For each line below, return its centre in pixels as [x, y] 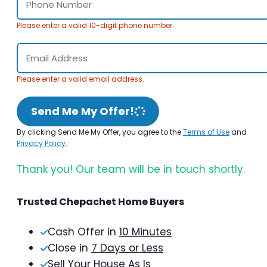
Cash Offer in [83, 232]
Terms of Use [206, 132]
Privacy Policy [41, 144]
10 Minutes [145, 232]
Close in [69, 248]
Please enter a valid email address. [80, 79]
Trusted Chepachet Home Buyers [100, 202]
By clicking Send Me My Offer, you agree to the [100, 132]
